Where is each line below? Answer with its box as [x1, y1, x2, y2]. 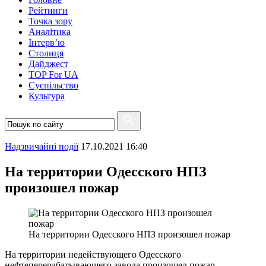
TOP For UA [28, 69, 78, 80]
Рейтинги [28, 5, 68, 15]
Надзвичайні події [5, 141, 78, 151]
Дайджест [28, 59, 68, 69]
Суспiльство [28, 80, 78, 90]
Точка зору [28, 16, 72, 26]
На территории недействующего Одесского [5, 249, 181, 259]
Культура [28, 91, 65, 101]
